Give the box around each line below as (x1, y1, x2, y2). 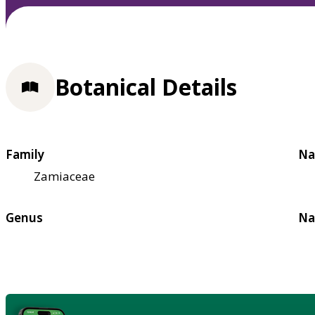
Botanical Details (55, 72, 237, 103)
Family (6, 146, 44, 162)
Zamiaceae (34, 167, 95, 184)
